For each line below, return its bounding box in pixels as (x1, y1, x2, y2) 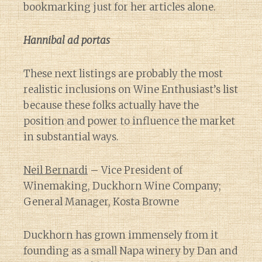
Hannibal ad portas (23, 34, 110, 47)
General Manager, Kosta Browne (23, 195, 179, 208)
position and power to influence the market (23, 115, 235, 127)
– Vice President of (88, 164, 182, 177)
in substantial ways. (23, 130, 119, 143)
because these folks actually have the (23, 99, 199, 112)
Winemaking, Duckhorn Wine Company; (23, 180, 221, 192)
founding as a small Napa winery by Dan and (23, 244, 237, 257)
